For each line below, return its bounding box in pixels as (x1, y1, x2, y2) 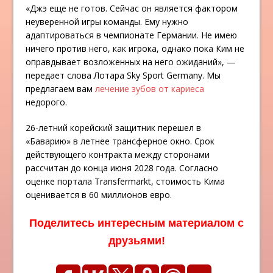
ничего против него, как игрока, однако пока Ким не (26, 43, 245, 55)
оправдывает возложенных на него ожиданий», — (26, 56, 236, 68)
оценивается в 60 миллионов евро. (26, 189, 172, 201)
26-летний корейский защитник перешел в (26, 122, 202, 134)
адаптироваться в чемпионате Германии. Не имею (26, 29, 238, 41)
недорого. (26, 96, 68, 108)
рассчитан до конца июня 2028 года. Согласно (26, 162, 219, 174)
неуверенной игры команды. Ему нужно (26, 16, 189, 28)
